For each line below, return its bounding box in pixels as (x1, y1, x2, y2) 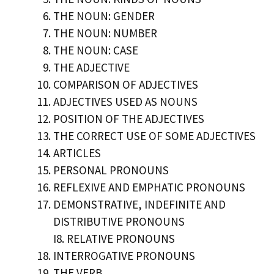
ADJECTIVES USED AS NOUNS (53, 94, 198, 109)
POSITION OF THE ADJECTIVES (53, 111, 204, 126)
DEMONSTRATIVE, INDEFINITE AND (53, 196, 226, 212)
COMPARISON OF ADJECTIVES (53, 76, 198, 92)
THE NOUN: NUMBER (53, 25, 157, 40)
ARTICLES (53, 145, 101, 160)
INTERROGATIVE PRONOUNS (53, 248, 195, 263)
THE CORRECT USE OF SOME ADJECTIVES (53, 128, 256, 143)
